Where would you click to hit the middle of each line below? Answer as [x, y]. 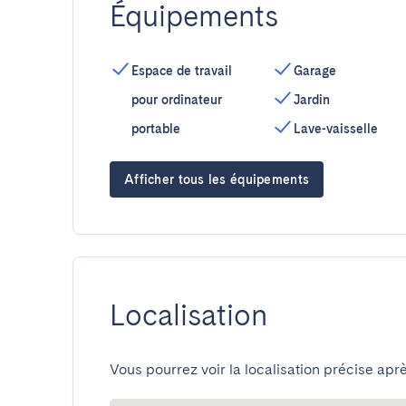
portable [156, 129]
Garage [314, 71]
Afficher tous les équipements [217, 179]
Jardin [311, 100]
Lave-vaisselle [335, 129]
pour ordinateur [177, 100]
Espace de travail [182, 71]
